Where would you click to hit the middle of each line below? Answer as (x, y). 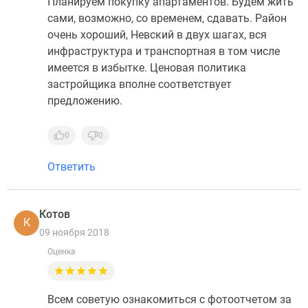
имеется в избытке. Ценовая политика (147, 68)
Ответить (71, 167)
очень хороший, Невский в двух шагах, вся (157, 35)
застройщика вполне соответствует (140, 84)
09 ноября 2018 (74, 232)
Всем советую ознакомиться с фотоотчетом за (169, 299)
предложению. (85, 101)
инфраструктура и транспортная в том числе (164, 51)
